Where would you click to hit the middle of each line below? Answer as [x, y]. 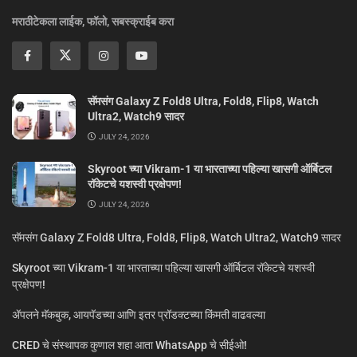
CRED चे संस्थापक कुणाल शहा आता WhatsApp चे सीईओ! [129, 345]
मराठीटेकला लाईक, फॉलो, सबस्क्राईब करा [93, 21]
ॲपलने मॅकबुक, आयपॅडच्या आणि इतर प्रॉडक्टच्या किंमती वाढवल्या [139, 314]
